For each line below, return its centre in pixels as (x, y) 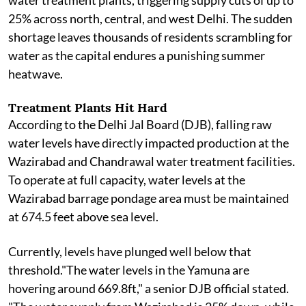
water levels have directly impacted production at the (149, 143)
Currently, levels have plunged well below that (130, 251)
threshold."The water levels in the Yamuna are (129, 270)
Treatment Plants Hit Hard (88, 108)
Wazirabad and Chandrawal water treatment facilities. (152, 161)
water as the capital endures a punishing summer (137, 55)
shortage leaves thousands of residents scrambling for (150, 37)
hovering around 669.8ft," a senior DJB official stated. (149, 288)
